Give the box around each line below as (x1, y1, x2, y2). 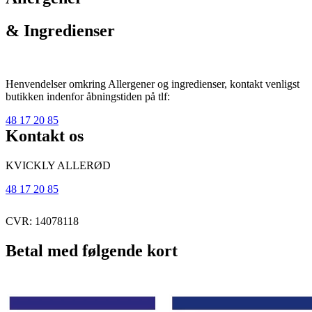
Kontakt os (6, 126, 84, 145)
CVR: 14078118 (6, 214, 79, 227)
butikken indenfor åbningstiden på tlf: (6, 90, 170, 102)
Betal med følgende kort (6, 241, 178, 260)
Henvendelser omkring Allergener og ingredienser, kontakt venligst (6, 77, 299, 90)
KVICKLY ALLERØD (6, 159, 111, 171)
